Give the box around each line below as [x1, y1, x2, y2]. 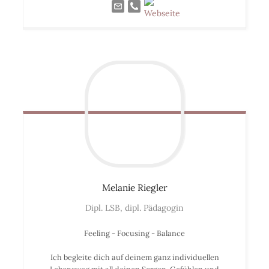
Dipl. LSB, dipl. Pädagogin [85, 202, 184, 214]
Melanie [101, 182, 135, 194]
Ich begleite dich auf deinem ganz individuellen [50, 252, 219, 262]
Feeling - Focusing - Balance [84, 228, 185, 238]
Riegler [137, 182, 168, 194]
